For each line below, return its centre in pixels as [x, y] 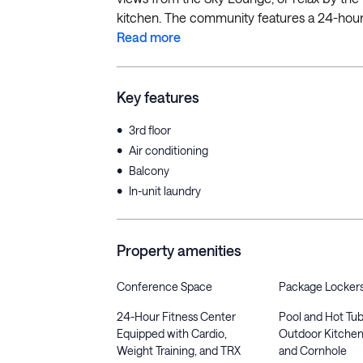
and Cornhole [313, 350]
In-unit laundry [165, 191]
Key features [158, 97]
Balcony [149, 171]
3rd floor [150, 130]
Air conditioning [169, 150]
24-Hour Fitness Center [176, 316]
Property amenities [179, 250]
